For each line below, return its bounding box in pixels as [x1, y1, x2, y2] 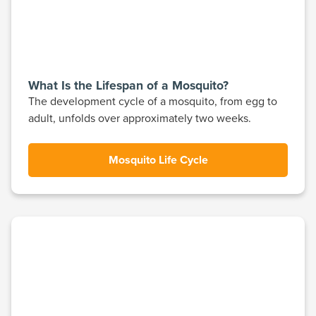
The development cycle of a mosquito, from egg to [28, 93, 277, 109]
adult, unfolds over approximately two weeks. [28, 110, 251, 126]
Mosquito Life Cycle [108, 152, 208, 169]
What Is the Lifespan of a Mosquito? [28, 76, 229, 95]
